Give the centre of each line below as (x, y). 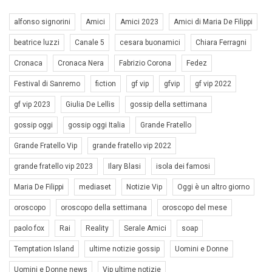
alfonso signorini (42, 22)
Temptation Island (44, 249)
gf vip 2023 (32, 105)
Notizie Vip (144, 187)
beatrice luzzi (37, 43)
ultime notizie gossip (124, 249)
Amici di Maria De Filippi (213, 22)
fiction (106, 84)
